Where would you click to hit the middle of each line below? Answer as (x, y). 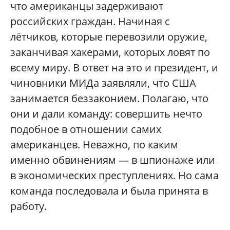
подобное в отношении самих (86, 129)
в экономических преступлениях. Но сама (114, 176)
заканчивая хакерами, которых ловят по (110, 52)
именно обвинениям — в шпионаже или (113, 160)
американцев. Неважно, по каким (94, 145)
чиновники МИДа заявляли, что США (103, 83)
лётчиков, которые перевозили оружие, (109, 37)
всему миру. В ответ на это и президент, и (114, 68)
